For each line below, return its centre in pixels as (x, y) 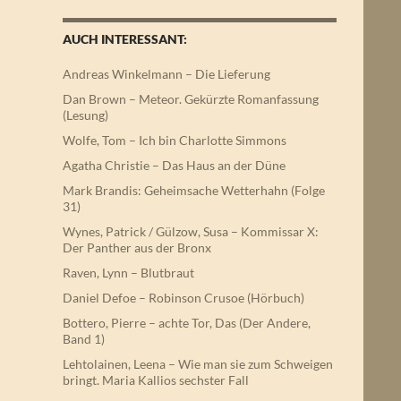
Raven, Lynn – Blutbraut (128, 273)
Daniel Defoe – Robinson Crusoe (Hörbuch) (183, 298)
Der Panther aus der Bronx (137, 248)
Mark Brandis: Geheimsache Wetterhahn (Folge (194, 191)
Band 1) (84, 339)
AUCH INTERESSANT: (125, 39)
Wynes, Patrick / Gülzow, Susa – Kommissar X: (191, 232)
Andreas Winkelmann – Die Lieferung (166, 74)
